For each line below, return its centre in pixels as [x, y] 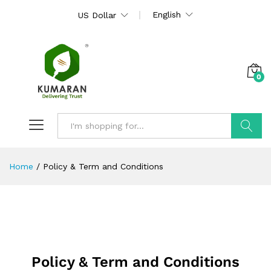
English [167, 15]
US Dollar [97, 15]
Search [247, 151]
